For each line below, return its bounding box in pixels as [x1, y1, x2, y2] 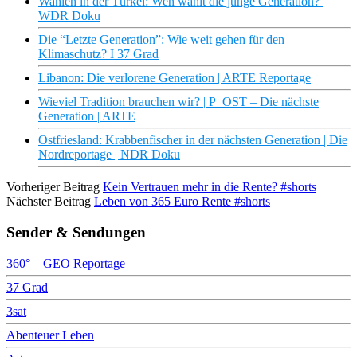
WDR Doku [38, 9, 100, 23]
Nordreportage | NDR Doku [38, 147, 180, 162]
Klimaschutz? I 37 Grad [38, 47, 159, 61]
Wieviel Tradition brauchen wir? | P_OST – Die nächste [38, 95, 319, 109]
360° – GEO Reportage [6, 256, 125, 270]
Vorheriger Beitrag [6, 180, 100, 194]
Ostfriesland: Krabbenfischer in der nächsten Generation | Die [38, 133, 347, 147]
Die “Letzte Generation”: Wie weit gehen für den [38, 33, 284, 47]
